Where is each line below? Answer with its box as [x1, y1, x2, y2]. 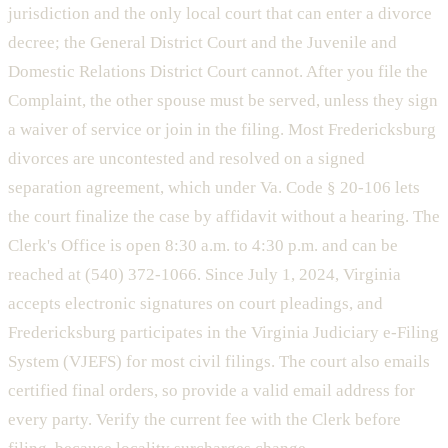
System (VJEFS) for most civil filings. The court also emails [8, 352, 430, 372]
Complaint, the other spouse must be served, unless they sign [8, 91, 438, 111]
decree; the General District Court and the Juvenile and [8, 33, 397, 53]
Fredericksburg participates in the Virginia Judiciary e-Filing [8, 323, 439, 343]
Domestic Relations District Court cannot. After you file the [8, 62, 428, 82]
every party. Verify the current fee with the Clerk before [8, 410, 401, 430]
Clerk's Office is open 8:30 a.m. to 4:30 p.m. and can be [8, 236, 398, 256]
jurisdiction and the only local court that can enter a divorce [8, 4, 432, 24]
